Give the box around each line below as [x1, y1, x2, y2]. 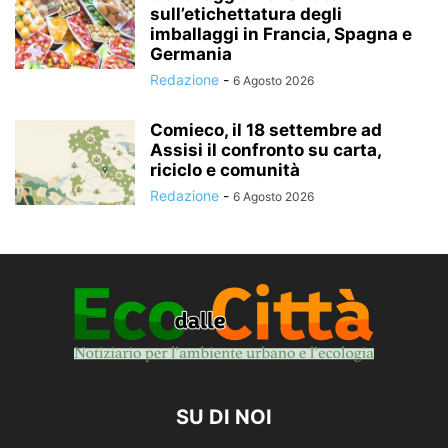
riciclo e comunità [150, 160, 300, 181]
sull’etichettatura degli [150, 4, 342, 25]
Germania [150, 44, 232, 65]
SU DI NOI [176, 405, 272, 430]
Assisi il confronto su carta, [150, 140, 381, 161]
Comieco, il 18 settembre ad [150, 120, 382, 141]
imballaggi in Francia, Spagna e [150, 24, 412, 45]
